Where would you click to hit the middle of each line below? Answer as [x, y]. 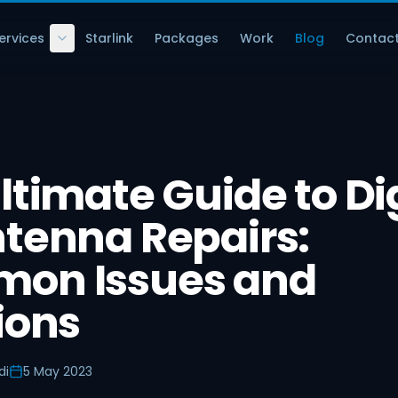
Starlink [109, 38]
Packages [186, 38]
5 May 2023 [58, 371]
